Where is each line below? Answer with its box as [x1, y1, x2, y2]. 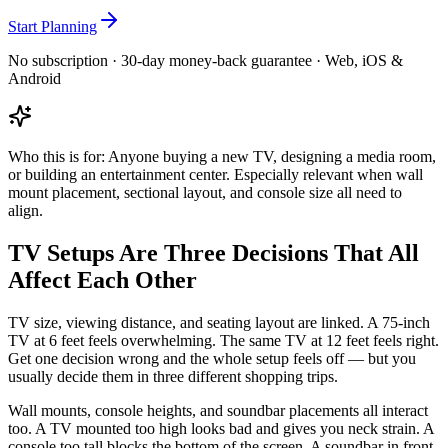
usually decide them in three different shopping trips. [8, 367, 338, 385]
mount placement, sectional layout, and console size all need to [8, 183, 402, 201]
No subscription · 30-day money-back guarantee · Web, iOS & [8, 51, 403, 69]
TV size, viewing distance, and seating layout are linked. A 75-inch [8, 313, 430, 331]
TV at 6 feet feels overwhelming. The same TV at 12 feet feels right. [8, 331, 439, 349]
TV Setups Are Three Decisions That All [8, 239, 419, 266]
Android [8, 69, 61, 87]
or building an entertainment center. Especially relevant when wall [8, 165, 423, 183]
